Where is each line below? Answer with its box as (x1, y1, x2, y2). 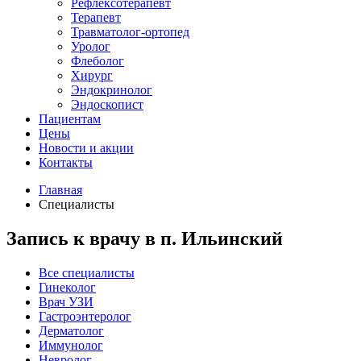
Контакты (39, 155, 93, 169)
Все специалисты (39, 265, 135, 280)
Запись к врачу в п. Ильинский (6, 227, 283, 249)
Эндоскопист (71, 97, 143, 111)
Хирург (71, 68, 113, 82)
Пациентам (39, 111, 101, 126)
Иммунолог (39, 338, 103, 352)
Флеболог (71, 53, 124, 68)
